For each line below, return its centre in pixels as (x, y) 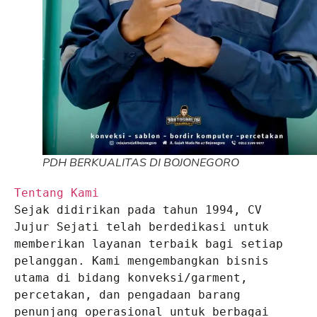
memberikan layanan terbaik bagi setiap (149, 244)
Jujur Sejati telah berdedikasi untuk (142, 227)
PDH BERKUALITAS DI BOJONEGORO (141, 163)
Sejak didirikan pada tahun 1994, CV (138, 210)
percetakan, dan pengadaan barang (127, 295)
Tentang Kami (57, 193)
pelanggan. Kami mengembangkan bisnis (142, 261)
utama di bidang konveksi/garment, (131, 278)
